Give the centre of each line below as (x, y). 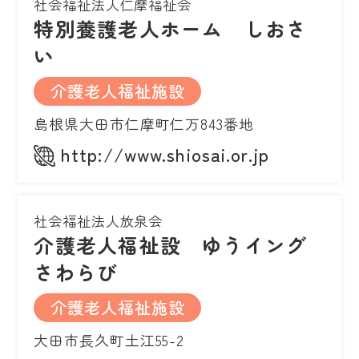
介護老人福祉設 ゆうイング (171, 244)
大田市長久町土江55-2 (109, 339)
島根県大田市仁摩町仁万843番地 (144, 123)
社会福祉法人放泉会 (99, 220)
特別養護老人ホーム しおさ (171, 28)
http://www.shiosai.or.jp (165, 153)
